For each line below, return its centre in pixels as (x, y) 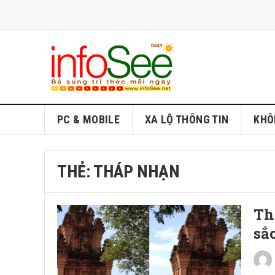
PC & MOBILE (88, 119)
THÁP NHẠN (137, 172)
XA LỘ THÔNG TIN (187, 119)
